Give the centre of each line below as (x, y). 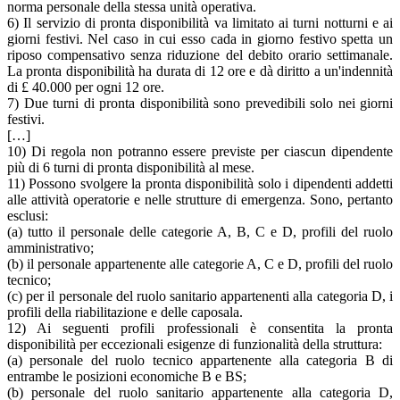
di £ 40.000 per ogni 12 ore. (86, 87)
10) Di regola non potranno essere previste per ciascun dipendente (200, 151)
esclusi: (28, 215)
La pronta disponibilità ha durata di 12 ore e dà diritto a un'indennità (200, 71)
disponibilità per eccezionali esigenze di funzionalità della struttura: (195, 344)
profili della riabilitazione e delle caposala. (125, 312)
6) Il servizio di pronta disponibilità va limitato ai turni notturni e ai (200, 22)
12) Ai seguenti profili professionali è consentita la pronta (200, 328)
